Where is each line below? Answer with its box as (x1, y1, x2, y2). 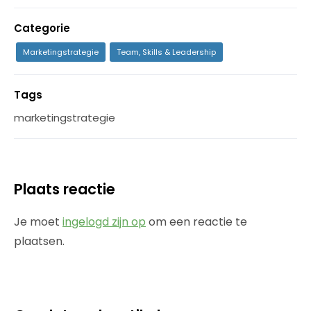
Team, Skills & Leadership (117, 47, 216, 58)
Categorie (14, 21, 70, 35)
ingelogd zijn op (62, 214, 146, 230)
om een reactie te (146, 214, 247, 230)
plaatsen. (14, 233, 65, 249)
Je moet (14, 214, 62, 230)
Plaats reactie (14, 179, 115, 199)
